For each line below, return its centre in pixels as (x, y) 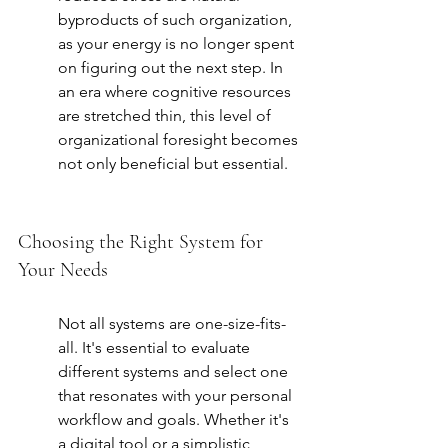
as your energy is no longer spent (178, 44)
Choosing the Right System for (143, 242)
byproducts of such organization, (177, 20)
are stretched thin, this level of (166, 116)
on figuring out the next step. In (172, 68)
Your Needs (63, 270)
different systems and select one (175, 372)
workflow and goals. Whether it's (175, 420)
